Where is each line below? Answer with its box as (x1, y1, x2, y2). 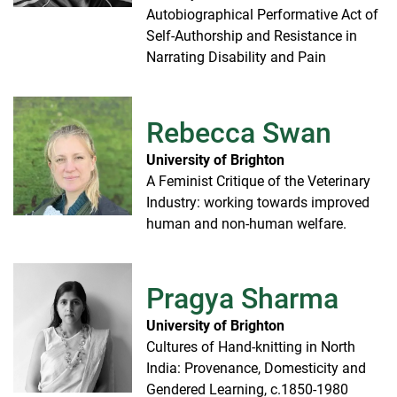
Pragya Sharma (146, 282, 339, 316)
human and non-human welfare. (146, 214, 346, 232)
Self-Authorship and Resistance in (146, 27, 357, 45)
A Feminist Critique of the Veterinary (146, 172, 370, 190)
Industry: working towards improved (146, 193, 370, 211)
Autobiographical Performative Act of (146, 6, 378, 24)
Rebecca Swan (146, 115, 331, 150)
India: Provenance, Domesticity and (146, 360, 366, 378)
